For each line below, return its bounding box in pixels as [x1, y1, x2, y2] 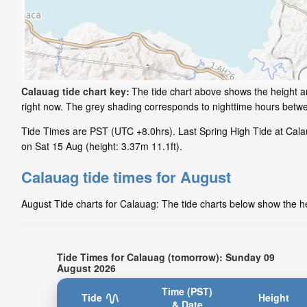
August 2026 [56, 260, 116, 275]
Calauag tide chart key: [21, 84, 130, 99]
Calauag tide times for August [21, 166, 231, 188]
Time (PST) [162, 284, 213, 298]
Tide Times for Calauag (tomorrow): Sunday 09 [56, 249, 275, 264]
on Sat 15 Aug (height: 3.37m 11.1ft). [21, 139, 182, 153]
